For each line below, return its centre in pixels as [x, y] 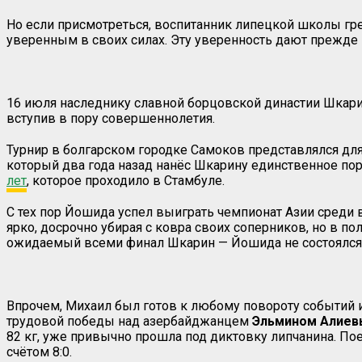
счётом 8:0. [39, 351]
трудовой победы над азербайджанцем [129, 321]
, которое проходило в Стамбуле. [126, 180]
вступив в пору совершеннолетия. [111, 118]
